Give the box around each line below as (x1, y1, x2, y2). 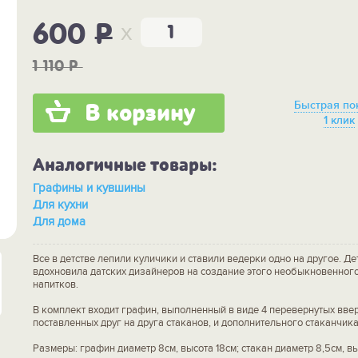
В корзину (84, 98, 196, 128)
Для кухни (41, 197, 88, 212)
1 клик (324, 113, 356, 128)
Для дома (41, 213, 86, 229)
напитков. (32, 277, 78, 291)
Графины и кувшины (38, 180, 145, 195)
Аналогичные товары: (32, 153, 217, 177)
